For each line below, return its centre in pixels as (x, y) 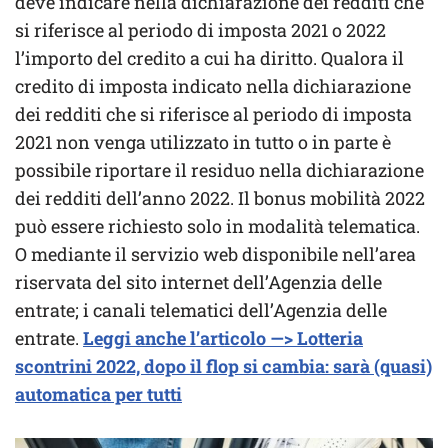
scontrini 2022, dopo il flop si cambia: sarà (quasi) (223, 365)
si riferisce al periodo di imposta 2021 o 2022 (200, 29)
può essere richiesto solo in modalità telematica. (217, 225)
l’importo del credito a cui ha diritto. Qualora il (209, 57)
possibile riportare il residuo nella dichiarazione (219, 169)
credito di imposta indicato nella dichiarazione (213, 85)
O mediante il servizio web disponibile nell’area (215, 253)
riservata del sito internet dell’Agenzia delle (198, 281)
